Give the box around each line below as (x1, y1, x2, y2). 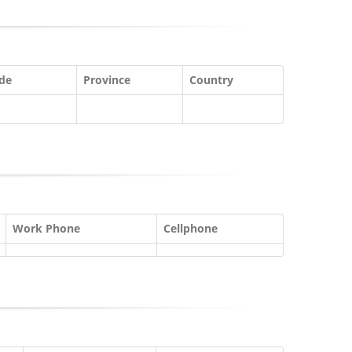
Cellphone (163, 221, 218, 236)
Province (83, 72, 130, 87)
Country (189, 72, 233, 87)
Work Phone (13, 221, 80, 236)
